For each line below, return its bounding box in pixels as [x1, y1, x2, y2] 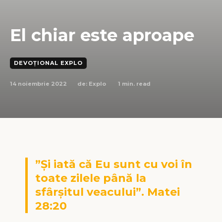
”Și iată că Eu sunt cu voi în [35, 157, 192, 171]
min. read [120, 80, 151, 87]
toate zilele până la [35, 171, 146, 185]
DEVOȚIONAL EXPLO [14, 59, 83, 66]
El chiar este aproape [10, 24, 194, 46]
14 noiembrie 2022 [10, 80, 67, 87]
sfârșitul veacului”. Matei [35, 185, 180, 199]
